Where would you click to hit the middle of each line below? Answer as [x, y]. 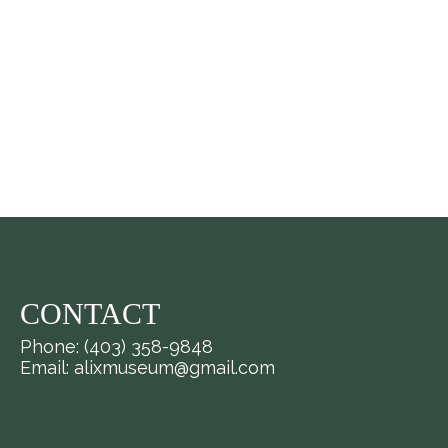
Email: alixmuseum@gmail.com [147, 367]
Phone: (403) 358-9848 [116, 346]
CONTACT [89, 313]
